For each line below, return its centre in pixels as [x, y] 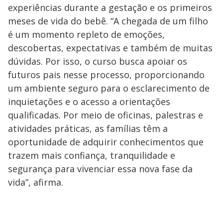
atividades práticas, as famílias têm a [88, 128]
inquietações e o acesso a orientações [89, 101]
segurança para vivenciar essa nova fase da [100, 168]
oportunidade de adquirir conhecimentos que [106, 142]
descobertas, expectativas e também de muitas [110, 48]
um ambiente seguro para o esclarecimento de [109, 88]
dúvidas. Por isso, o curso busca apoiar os [98, 61]
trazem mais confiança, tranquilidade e [92, 155]
